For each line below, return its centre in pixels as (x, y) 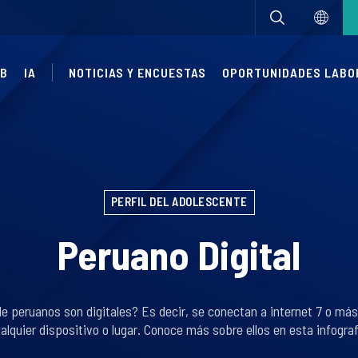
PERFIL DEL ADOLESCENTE (179, 201)
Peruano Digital (179, 254)
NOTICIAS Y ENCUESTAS (137, 72)
